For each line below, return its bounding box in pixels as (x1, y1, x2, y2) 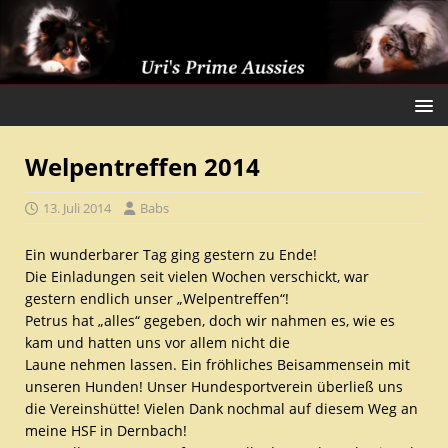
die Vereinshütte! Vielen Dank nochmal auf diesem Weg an (25, 398, 418, 418)
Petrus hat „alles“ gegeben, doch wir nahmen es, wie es (25, 310, 395, 330)
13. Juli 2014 (43, 198, 111, 217)
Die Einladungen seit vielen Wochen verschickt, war (25, 266, 369, 286)
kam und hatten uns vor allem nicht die (25, 332, 290, 352)
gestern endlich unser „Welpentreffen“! (25, 288, 289, 308)
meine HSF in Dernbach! (25, 420, 187, 440)
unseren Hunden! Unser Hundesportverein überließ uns (25, 376, 403, 396)
